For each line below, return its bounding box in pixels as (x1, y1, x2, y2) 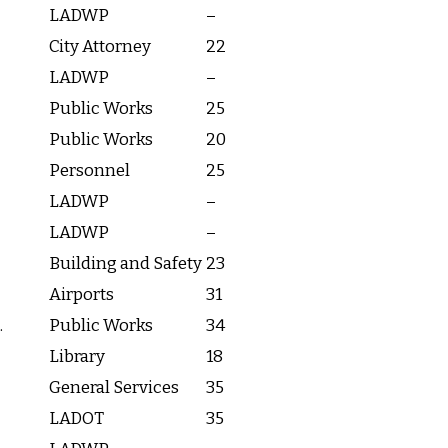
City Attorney (49, 36, 151, 58)
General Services (49, 377, 179, 399)
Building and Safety (49, 253, 202, 275)
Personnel (49, 160, 130, 182)
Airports (49, 284, 114, 306)
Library (49, 346, 105, 368)
